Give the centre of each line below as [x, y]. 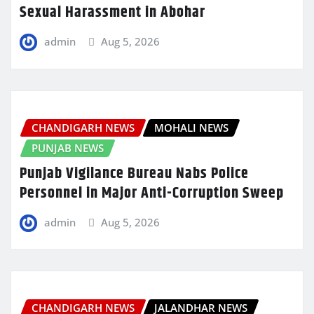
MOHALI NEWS [191, 127]
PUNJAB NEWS [68, 148]
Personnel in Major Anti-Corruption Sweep [152, 193]
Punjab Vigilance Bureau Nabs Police [134, 173]
